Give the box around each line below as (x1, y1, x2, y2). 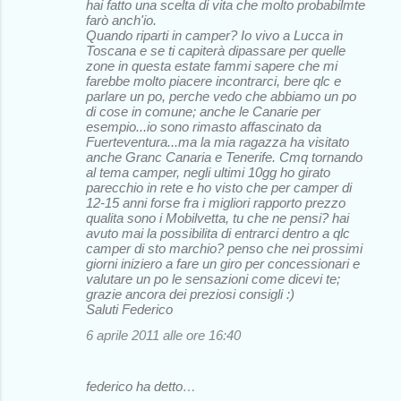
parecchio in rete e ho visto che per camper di (86, 179, 352, 195)
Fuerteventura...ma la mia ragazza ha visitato (86, 133, 349, 149)
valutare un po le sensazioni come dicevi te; (86, 270, 340, 286)
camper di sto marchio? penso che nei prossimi (86, 240, 363, 256)
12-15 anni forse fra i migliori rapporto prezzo (86, 194, 346, 210)
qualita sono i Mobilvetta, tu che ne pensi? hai (86, 209, 349, 226)
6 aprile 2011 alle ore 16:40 (86, 327, 241, 343)
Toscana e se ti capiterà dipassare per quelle (86, 42, 346, 58)
